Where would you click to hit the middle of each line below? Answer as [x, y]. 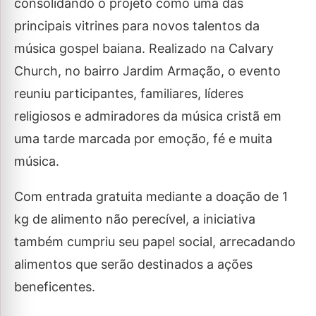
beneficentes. [55, 287]
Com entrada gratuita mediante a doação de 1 [151, 197]
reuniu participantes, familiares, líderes [129, 94]
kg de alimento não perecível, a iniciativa [135, 219]
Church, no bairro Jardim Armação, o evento [147, 71]
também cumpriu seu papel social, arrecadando [155, 242]
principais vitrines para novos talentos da [137, 26]
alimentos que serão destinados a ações [133, 265]
